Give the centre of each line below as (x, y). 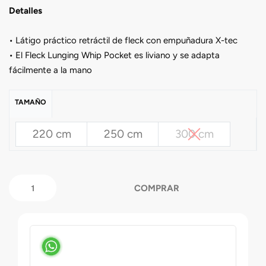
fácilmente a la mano (50, 70)
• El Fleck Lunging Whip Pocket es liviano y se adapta (114, 55)
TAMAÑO (31, 102)
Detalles (26, 10)
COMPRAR (157, 188)
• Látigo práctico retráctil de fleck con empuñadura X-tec (123, 40)
